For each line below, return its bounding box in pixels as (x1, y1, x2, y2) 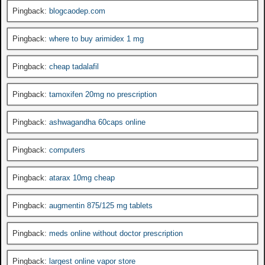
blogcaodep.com (49, 6, 105, 15)
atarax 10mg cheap (49, 173, 115, 182)
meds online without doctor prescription (49, 228, 183, 238)
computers (49, 145, 85, 154)
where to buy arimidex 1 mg (49, 34, 144, 43)
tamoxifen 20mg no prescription (49, 89, 157, 99)
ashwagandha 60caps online (49, 117, 146, 127)
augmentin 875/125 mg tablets (49, 201, 153, 210)
